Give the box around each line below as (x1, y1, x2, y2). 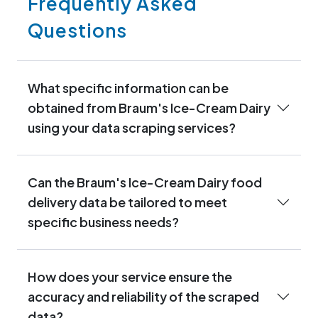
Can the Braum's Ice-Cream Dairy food (28, 174, 262, 191)
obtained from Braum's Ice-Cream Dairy (28, 99, 270, 116)
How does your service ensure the (28, 268, 232, 285)
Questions (28, 18, 127, 43)
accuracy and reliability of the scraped (28, 288, 259, 305)
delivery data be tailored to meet (28, 194, 227, 211)
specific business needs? (28, 214, 179, 231)
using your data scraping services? (28, 119, 236, 136)
